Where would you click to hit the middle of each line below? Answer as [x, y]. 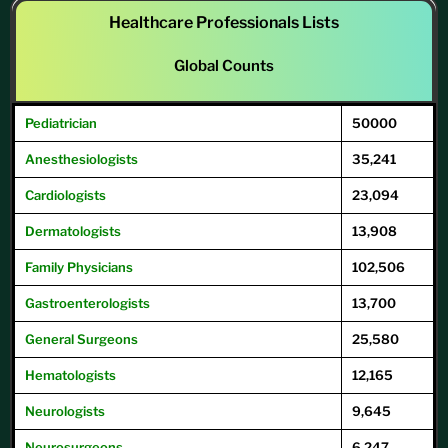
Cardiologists [65, 195]
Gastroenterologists [87, 303]
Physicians [100, 267]
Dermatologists [73, 231]
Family [44, 267]
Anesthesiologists [81, 159]
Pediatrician [61, 123]
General [49, 339]
